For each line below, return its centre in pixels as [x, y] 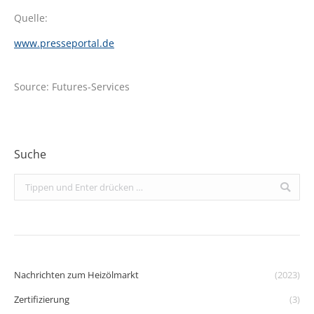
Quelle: [31, 18]
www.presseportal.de [64, 43]
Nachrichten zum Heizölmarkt [76, 275]
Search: [29, 183]
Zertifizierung [42, 300]
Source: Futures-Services [72, 87]
